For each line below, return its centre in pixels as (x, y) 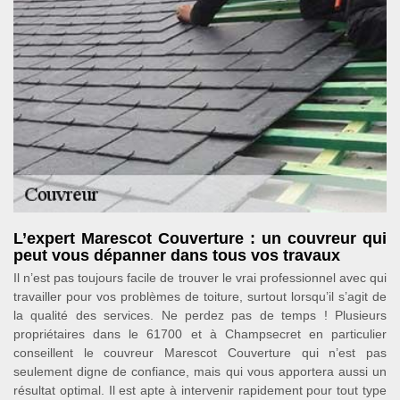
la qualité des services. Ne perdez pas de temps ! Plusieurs (200, 316)
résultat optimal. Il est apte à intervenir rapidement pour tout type (200, 391)
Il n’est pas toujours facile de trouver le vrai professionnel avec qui (200, 278)
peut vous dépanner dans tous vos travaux (177, 256)
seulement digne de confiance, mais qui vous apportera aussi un (200, 372)
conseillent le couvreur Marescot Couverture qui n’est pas (200, 353)
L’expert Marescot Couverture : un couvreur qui (200, 239)
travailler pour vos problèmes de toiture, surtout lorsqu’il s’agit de (200, 297)
